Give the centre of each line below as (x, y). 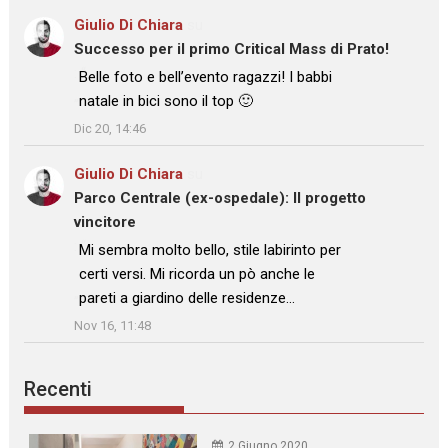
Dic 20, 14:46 (110, 129)
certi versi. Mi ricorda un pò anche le (197, 273)
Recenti (58, 389)
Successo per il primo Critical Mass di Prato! (232, 49)
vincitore (105, 221)
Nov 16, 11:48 (113, 325)
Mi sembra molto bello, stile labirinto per (210, 249)
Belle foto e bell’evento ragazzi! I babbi (206, 77)
